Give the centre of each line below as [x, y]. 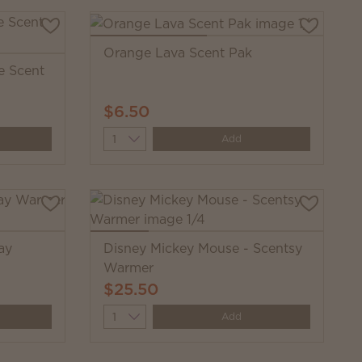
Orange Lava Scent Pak [178, 52]
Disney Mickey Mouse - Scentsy [203, 248]
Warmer [128, 267]
